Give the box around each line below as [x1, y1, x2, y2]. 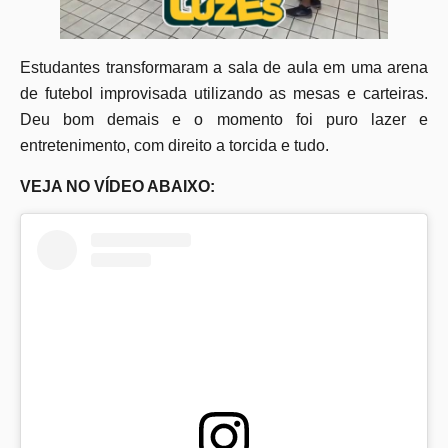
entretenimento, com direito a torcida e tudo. [20, 137, 329, 155]
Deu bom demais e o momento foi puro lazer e [20, 111, 428, 129]
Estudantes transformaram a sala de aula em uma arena [20, 59, 428, 77]
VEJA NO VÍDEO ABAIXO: [20, 177, 215, 195]
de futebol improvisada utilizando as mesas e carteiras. [20, 85, 428, 103]
